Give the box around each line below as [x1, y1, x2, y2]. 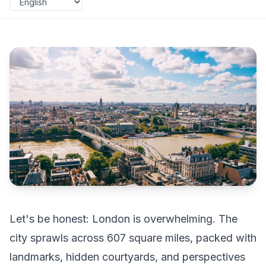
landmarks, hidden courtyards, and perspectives [9, 251, 245, 263]
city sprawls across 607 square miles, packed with [9, 232, 256, 244]
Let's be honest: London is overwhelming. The [9, 213, 237, 225]
